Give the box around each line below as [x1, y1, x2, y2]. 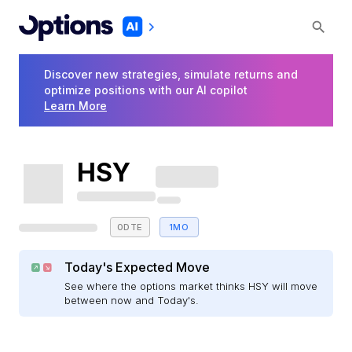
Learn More [44, 99, 107, 113]
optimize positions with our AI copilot [44, 83, 247, 97]
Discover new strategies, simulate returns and [44, 68, 298, 82]
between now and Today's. [64, 294, 200, 307]
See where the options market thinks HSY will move [64, 280, 318, 293]
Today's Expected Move [64, 259, 211, 276]
